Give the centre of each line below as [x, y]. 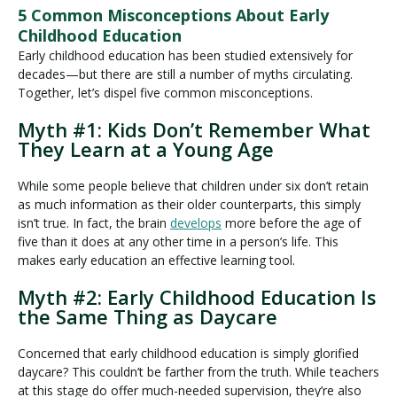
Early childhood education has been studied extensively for [185, 56]
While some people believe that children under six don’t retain [193, 186]
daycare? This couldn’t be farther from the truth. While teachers [198, 372]
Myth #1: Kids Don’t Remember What [194, 130]
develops [196, 223]
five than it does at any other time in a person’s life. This [178, 242]
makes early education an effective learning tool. [156, 261]
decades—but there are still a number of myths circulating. [185, 74]
